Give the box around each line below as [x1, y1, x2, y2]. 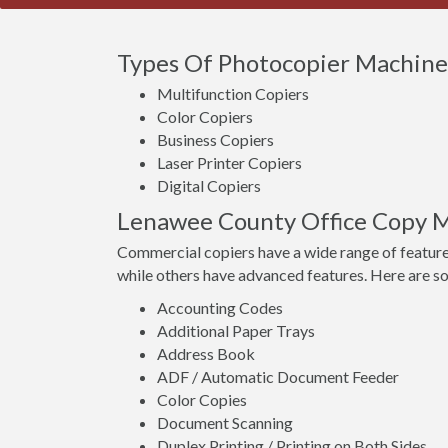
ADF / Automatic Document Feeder [157, 367, 399, 386]
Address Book [157, 344, 255, 363]
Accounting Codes [157, 298, 283, 317]
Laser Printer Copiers [157, 153, 302, 172]
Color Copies [157, 390, 247, 409]
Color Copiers [157, 107, 253, 126]
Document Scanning [157, 413, 293, 432]
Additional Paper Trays [157, 321, 315, 340]
